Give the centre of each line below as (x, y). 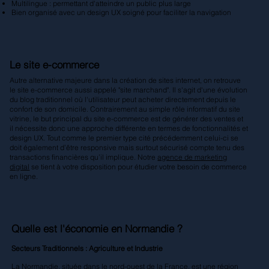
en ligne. (24, 177)
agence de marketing (192, 157)
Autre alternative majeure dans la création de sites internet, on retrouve (125, 80)
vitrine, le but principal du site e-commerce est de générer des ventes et (127, 119)
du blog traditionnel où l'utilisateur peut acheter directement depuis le (123, 100)
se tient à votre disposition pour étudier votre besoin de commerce (138, 167)
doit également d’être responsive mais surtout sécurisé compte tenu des (127, 148)
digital (20, 167)
